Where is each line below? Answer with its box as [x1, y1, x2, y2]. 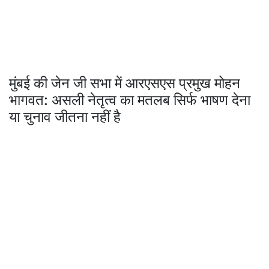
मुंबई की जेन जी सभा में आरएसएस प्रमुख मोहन [9, 74, 240, 92]
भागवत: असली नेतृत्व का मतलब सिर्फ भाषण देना [9, 91, 250, 109]
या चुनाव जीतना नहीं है [9, 108, 121, 126]
